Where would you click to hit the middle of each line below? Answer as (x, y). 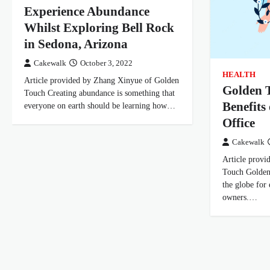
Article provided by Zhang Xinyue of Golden (102, 80)
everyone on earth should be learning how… (100, 106)
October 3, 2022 (106, 64)
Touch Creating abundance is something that (99, 93)
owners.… (240, 197)
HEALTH (239, 75)
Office (239, 123)
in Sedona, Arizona (76, 44)
